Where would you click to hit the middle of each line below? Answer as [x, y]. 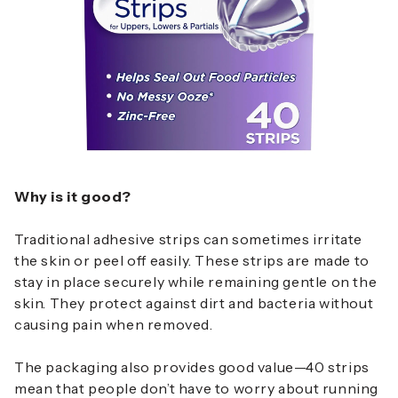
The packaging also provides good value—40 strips [192, 367]
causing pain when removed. [114, 325]
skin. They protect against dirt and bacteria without [194, 303]
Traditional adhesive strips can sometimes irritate [189, 239]
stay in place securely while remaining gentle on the [196, 282]
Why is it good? [73, 197]
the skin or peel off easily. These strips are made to [192, 261]
